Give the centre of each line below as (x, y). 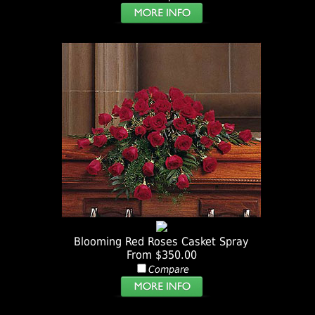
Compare (168, 270)
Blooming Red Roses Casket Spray (162, 242)
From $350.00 (161, 255)
